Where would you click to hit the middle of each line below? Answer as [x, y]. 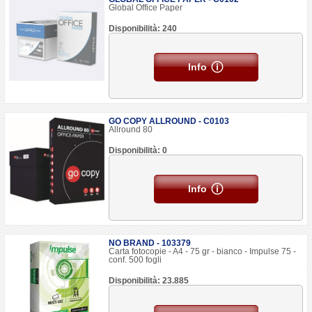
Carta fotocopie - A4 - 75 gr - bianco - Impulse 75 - [203, 251]
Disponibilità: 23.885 [149, 281]
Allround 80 [131, 130]
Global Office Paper [146, 8]
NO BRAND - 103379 [150, 243]
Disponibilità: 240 [143, 29]
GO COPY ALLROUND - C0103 [169, 121]
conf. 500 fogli [135, 260]
